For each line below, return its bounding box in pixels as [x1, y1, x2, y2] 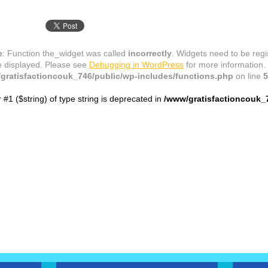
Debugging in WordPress [89, 59, 184, 69]
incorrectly [128, 48, 172, 58]
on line [233, 71, 263, 81]
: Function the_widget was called [2, 48, 128, 58]
